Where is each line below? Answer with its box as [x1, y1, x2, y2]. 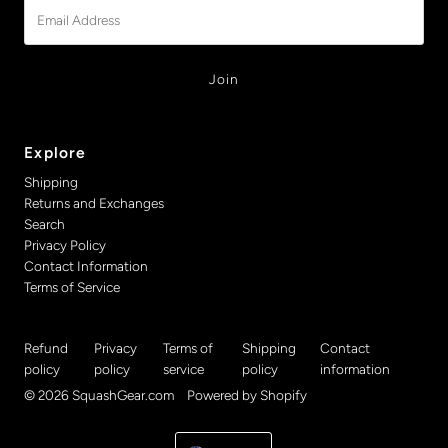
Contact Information [24, 257, 149, 274]
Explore [24, 142, 87, 162]
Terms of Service [24, 278, 121, 295]
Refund [24, 339, 69, 356]
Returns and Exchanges [24, 194, 165, 211]
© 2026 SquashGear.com [24, 386, 175, 403]
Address [23, 16, 72, 33]
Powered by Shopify [187, 386, 308, 403]
